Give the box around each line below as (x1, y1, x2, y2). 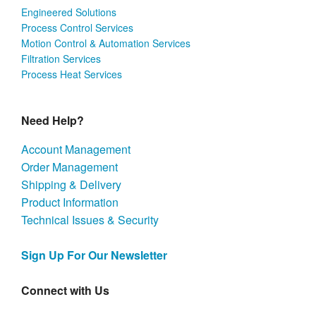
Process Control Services (21, 20, 133, 35)
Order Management (21, 158, 118, 175)
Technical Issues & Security (21, 211, 159, 228)
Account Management (21, 140, 130, 157)
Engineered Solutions (21, 4, 116, 19)
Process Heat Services (21, 66, 122, 81)
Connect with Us (21, 281, 109, 298)
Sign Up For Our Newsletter (21, 246, 167, 263)
